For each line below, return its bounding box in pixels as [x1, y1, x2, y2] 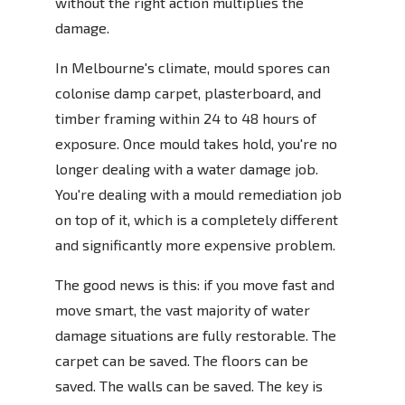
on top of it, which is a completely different [55, 210, 338, 228]
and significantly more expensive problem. [55, 235, 335, 253]
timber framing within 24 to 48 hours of [55, 108, 316, 127]
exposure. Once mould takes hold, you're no [55, 134, 337, 152]
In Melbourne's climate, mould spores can [55, 58, 330, 76]
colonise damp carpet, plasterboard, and [55, 83, 321, 101]
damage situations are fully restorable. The [55, 325, 336, 344]
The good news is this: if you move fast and [55, 275, 334, 293]
